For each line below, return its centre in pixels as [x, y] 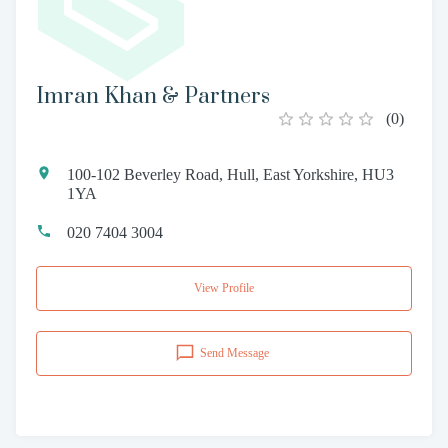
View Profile [224, 287]
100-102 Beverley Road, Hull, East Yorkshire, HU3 [230, 174]
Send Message [234, 352]
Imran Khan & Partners [153, 96]
